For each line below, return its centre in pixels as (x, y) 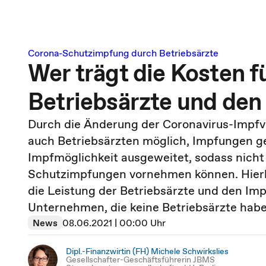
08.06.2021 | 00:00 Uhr (114, 223)
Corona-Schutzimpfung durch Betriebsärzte (123, 53)
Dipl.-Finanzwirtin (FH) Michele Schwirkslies (147, 251)
